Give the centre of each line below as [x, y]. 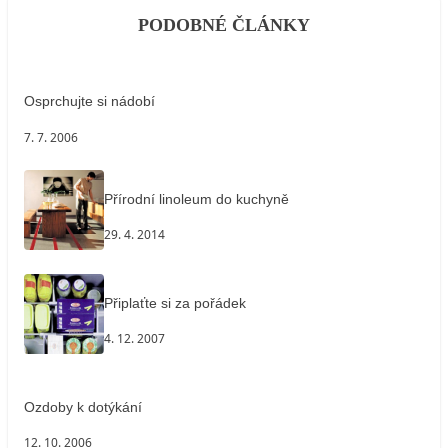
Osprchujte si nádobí [89, 101]
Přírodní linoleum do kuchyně [196, 198]
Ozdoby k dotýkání [83, 406]
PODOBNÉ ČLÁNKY [224, 24]
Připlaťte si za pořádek [175, 302]
